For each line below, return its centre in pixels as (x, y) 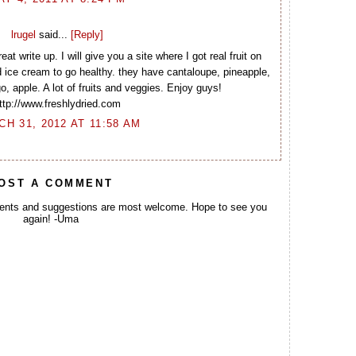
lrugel (23, 35)
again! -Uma (51, 219)
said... (53, 35)
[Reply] (87, 35)
